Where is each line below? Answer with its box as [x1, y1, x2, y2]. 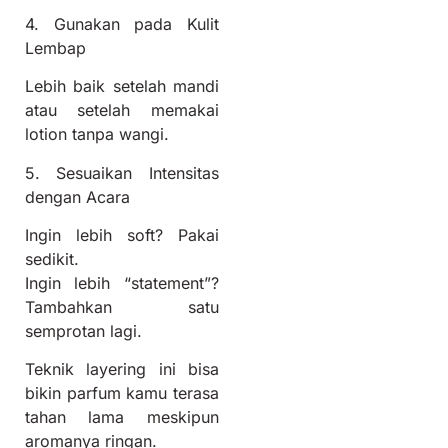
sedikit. [25, 248, 79, 269]
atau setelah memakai [25, 100, 219, 121]
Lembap [25, 37, 86, 58]
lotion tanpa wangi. [25, 124, 169, 145]
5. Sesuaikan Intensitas [25, 162, 219, 183]
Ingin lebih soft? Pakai [25, 224, 219, 245]
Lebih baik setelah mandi [25, 76, 219, 97]
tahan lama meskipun [25, 407, 219, 428]
